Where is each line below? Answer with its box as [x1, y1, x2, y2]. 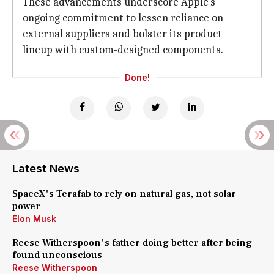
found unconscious [12, 249, 102, 261]
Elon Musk [12, 213, 56, 224]
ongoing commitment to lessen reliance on [23, 12, 223, 24]
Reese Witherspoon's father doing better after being [12, 237, 252, 249]
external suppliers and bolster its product [23, 28, 222, 40]
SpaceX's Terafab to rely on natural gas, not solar [12, 188, 236, 200]
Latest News [12, 162, 80, 175]
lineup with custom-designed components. [23, 43, 223, 56]
